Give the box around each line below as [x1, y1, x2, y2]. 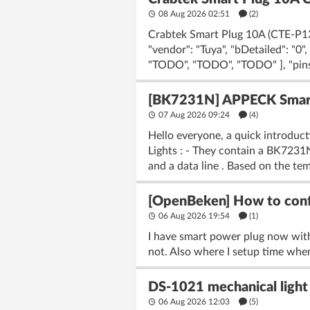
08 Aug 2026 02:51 [156, 10, 232, 18]
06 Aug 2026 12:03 [156, 298, 232, 306]
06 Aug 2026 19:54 [156, 212, 232, 220]
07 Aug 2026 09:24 [156, 111, 232, 119]
